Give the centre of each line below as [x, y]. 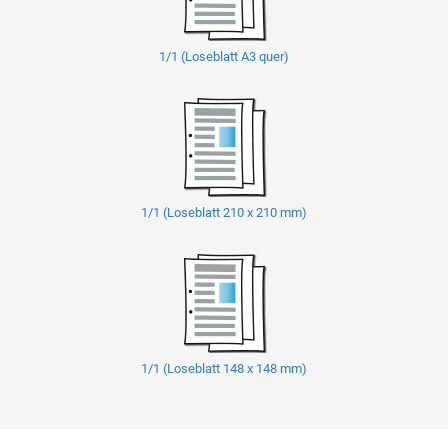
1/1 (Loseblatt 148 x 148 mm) [224, 368]
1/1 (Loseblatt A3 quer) [224, 56]
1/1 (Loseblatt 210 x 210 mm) [224, 212]
